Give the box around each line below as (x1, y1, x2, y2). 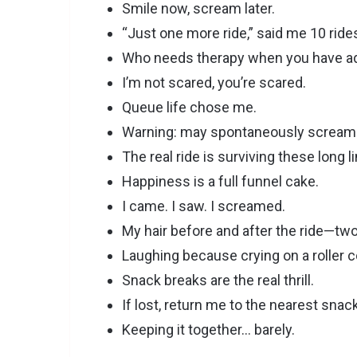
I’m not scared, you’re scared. (122, 74, 306, 92)
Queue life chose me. (122, 99, 257, 116)
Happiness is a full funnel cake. (122, 173, 319, 190)
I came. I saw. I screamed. (122, 198, 285, 215)
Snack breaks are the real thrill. (122, 272, 314, 289)
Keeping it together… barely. (122, 321, 295, 339)
